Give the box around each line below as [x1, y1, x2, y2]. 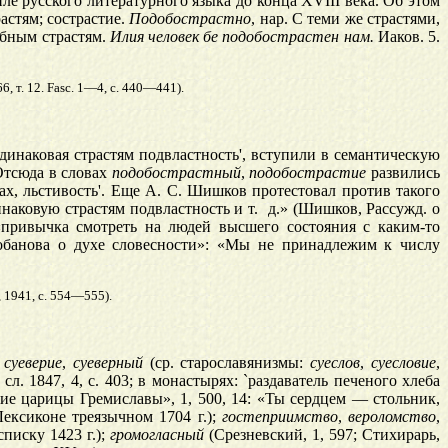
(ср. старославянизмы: [142, 354, 311, 372]
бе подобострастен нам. [203, 28, 374, 46]
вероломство [348, 408, 437, 426]
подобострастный [111, 164, 241, 182]
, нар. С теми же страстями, [251, 10, 441, 28]
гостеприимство [221, 408, 338, 426]
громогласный [110, 426, 204, 444]
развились [366, 164, 441, 182]
